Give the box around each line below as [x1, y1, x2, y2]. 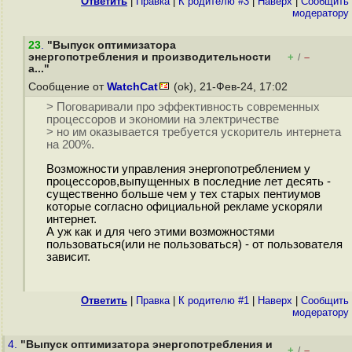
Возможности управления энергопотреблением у [46, 163, 310, 176]
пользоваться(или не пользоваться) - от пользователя [46, 238, 343, 251]
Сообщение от [28, 81, 107, 93]
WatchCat [107, 81, 158, 93]
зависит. [46, 251, 90, 264]
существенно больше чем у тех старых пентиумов [46, 188, 321, 201]
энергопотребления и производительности [28, 51, 271, 63]
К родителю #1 [178, 295, 249, 306]
